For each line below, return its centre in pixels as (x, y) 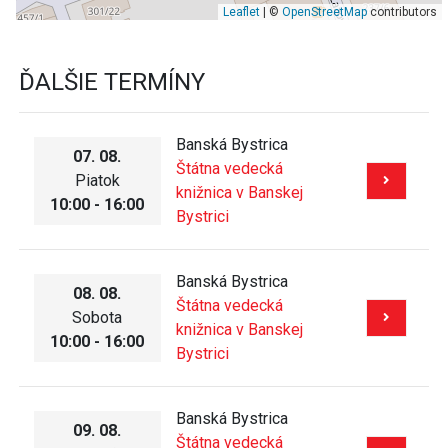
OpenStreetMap (324, 12)
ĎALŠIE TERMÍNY (112, 82)
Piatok (97, 181)
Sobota (97, 318)
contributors (401, 12)
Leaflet (241, 12)
